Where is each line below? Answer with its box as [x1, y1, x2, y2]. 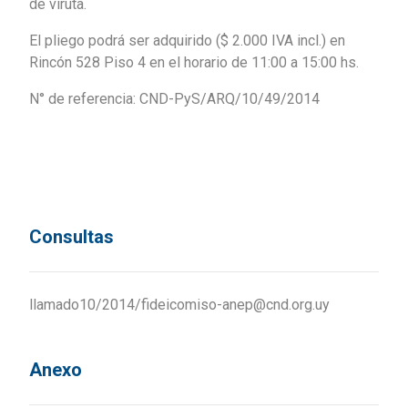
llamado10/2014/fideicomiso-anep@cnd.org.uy [29, 296, 330, 314]
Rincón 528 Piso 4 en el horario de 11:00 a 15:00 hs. [29, 54, 359, 72]
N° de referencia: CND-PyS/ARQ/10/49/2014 [29, 90, 320, 108]
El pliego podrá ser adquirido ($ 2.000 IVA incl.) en [29, 32, 345, 50]
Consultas [29, 226, 114, 249]
